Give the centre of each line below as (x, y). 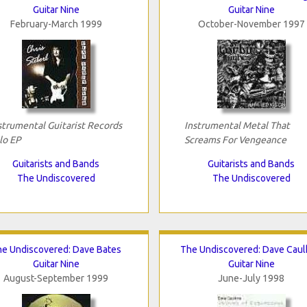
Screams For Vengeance (235, 139)
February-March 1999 (56, 24)
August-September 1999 (56, 278)
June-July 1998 (251, 278)
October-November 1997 (251, 24)
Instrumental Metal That (237, 125)
